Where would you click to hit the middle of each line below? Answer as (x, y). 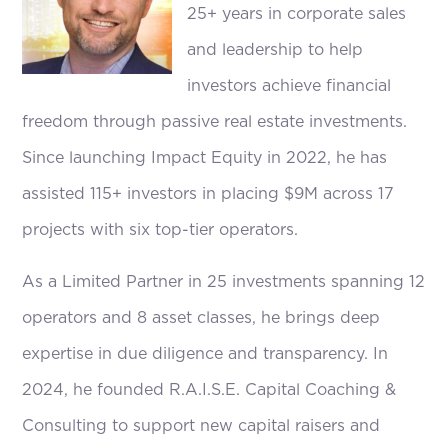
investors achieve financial (289, 86)
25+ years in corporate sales (297, 14)
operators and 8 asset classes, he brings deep (201, 318)
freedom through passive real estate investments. (215, 122)
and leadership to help (275, 50)
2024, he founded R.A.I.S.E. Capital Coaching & (209, 390)
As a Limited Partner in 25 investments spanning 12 (224, 282)
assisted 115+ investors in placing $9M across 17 (208, 194)
